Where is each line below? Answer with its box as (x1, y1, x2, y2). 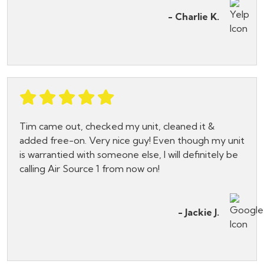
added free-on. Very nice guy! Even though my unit (19, 134, 245, 147)
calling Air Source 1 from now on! (19, 163, 160, 175)
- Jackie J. (178, 206, 219, 219)
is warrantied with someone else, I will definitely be (19, 148, 238, 161)
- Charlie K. (168, 11, 219, 23)
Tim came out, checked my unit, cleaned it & (19, 120, 214, 133)
